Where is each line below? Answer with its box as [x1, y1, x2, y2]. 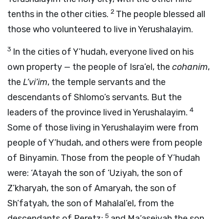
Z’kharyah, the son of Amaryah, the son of [7, 183, 176, 194]
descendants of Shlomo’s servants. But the [7, 92, 182, 103]
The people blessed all [116, 9, 205, 20]
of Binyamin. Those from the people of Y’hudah [7, 153, 200, 163]
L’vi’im [23, 77, 47, 88]
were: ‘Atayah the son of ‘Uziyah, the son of [7, 168, 183, 178]
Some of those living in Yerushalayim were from [7, 122, 198, 133]
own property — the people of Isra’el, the [7, 62, 172, 72]
